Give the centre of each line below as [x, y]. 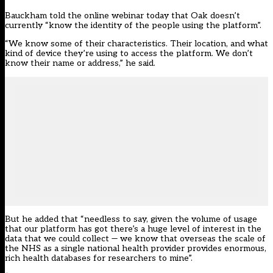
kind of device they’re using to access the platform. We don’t [129, 54]
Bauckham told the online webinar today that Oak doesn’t [122, 16]
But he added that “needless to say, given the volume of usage [131, 219]
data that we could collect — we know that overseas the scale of [135, 239]
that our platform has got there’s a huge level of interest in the [133, 229]
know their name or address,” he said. [80, 63]
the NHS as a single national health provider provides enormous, [136, 249]
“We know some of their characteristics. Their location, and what [136, 44]
